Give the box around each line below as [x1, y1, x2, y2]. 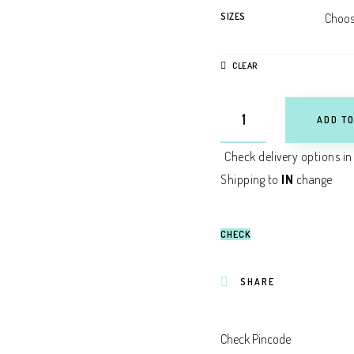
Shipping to [220, 171, 281, 187]
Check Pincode [220, 331, 291, 347]
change [296, 171, 333, 187]
